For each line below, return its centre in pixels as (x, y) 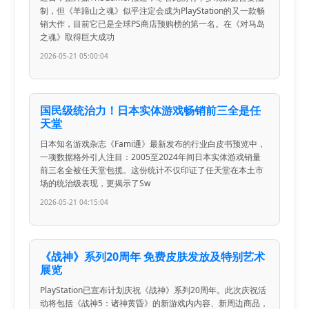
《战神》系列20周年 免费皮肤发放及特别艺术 (153, 256)
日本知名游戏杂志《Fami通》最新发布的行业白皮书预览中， (153, 143)
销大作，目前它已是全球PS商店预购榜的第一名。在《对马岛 (153, 23)
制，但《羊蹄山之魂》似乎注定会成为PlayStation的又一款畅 (153, 10)
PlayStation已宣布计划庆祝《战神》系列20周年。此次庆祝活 (153, 290)
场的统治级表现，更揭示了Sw (96, 183)
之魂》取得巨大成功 (78, 37)
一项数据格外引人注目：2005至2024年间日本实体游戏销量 (151, 157)
